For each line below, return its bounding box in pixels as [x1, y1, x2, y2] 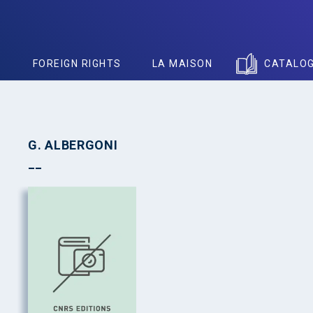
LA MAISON [152, 58, 212, 69]
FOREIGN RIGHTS [32, 58, 122, 69]
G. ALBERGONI [28, 138, 118, 152]
